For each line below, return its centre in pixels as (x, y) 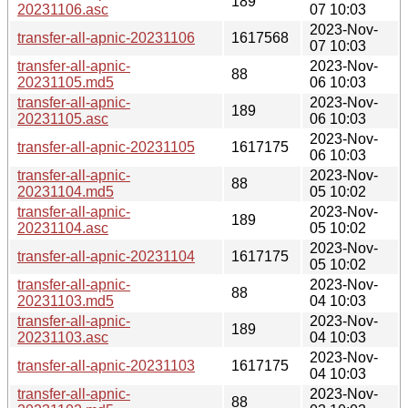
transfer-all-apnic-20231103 (106, 365)
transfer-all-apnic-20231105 (106, 147)
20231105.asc (63, 118)
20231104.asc (63, 228)
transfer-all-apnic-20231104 (106, 256)
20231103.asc (63, 337)
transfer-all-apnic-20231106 (106, 37)
